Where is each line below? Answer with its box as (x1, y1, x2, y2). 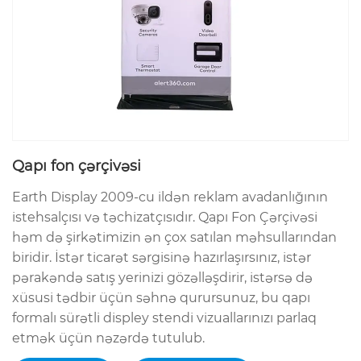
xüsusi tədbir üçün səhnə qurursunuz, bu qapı (12, 289, 310, 305)
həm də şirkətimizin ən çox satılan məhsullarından (12, 229, 337, 245)
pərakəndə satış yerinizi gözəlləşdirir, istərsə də (12, 269, 313, 285)
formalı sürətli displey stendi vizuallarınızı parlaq (12, 309, 317, 326)
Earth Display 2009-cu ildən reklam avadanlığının (12, 189, 328, 205)
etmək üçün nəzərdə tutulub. (12, 330, 205, 346)
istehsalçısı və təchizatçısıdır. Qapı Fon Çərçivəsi (12, 209, 317, 225)
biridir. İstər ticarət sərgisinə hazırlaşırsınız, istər (12, 249, 311, 265)
